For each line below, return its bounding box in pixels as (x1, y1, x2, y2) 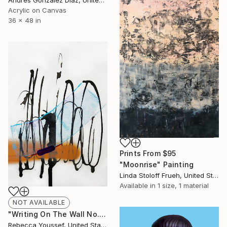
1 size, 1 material (158, 181, 209, 190)
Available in (120, 181, 158, 190)
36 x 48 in (8, 16, 41, 24)
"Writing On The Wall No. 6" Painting (99, 209, 106, 218)
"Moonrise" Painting (120, 160, 194, 169)
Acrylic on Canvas (8, 6, 66, 14)
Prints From (120, 148, 163, 158)
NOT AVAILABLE (13, 198, 65, 206)
